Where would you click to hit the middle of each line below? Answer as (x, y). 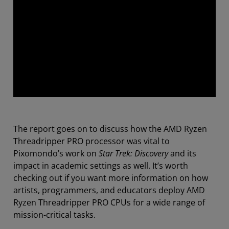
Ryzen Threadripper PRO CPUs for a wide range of (109, 202)
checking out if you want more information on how (111, 178)
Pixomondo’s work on (56, 153)
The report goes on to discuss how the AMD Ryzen (110, 129)
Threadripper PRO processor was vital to (91, 141)
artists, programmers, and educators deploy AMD (109, 190)
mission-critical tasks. (54, 214)
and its (183, 153)
